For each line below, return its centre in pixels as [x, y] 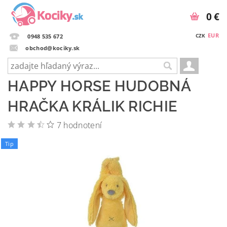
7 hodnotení [79, 125]
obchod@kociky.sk [53, 48]
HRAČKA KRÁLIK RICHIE [92, 106]
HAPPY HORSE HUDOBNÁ [99, 86]
